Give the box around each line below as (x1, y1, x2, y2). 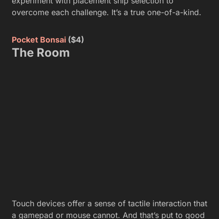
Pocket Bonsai (12, 34, 66, 44)
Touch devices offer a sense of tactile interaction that (12, 198, 207, 208)
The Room (12, 45, 70, 60)
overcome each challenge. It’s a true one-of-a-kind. (12, 7, 201, 17)
